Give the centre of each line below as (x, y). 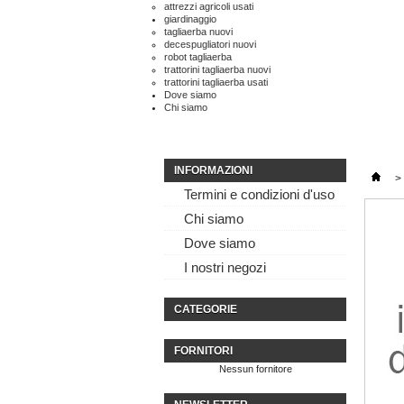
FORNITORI (203, 351)
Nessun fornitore (255, 369)
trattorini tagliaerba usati (216, 82)
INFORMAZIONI (213, 170)
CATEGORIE (206, 309)
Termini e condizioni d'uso (259, 195)
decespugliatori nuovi (210, 44)
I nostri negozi (225, 268)
